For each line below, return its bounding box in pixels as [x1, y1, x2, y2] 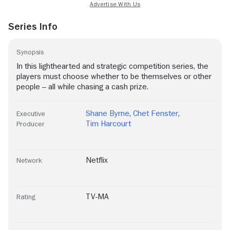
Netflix [86, 156, 108, 165]
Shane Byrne [86, 109, 129, 118]
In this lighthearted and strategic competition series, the [16, 62, 208, 71]
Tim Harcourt [86, 120, 131, 128]
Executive [16, 110, 45, 118]
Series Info [8, 21, 57, 32]
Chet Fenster [133, 109, 179, 118]
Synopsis [16, 48, 44, 56]
